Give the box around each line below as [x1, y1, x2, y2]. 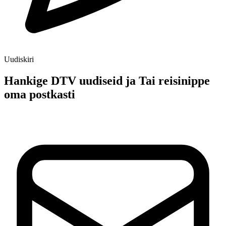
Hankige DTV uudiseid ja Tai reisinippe [4, 74, 210, 87]
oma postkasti [4, 87, 75, 101]
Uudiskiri [4, 54, 34, 64]
